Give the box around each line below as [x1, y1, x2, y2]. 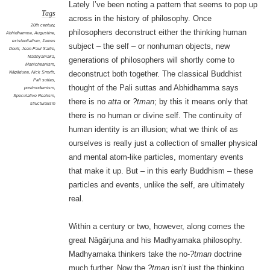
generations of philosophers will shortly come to [68, 55, 234, 65]
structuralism [30, 101, 55, 107]
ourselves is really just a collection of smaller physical [68, 139, 257, 148]
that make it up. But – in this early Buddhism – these [68, 166, 253, 176]
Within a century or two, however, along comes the [68, 222, 245, 231]
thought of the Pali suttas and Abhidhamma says [68, 83, 239, 93]
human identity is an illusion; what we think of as [68, 125, 238, 134]
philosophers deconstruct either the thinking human [68, 28, 246, 37]
